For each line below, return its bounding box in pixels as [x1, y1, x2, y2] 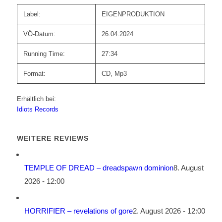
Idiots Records [16, 106, 58, 113]
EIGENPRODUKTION [101, 10, 165, 18]
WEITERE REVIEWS [16, 134, 89, 143]
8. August [173, 164, 204, 172]
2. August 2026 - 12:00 [132, 207, 205, 216]
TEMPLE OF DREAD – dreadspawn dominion [24, 164, 173, 172]
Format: [23, 70, 46, 78]
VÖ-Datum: [23, 30, 55, 38]
